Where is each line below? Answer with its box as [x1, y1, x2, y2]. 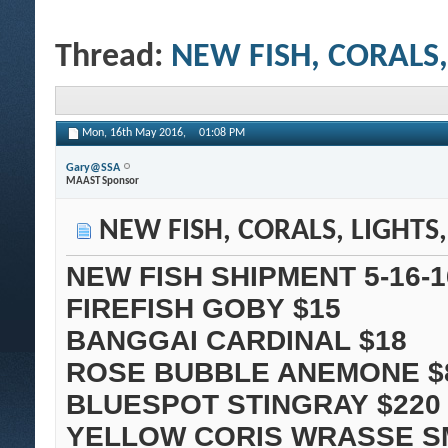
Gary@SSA [66, 161, 120, 174]
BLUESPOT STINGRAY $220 [66, 389, 441, 421]
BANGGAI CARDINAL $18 [66, 325, 407, 357]
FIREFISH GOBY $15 [66, 293, 341, 325]
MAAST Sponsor [66, 175, 139, 187]
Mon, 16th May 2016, [82, 127, 189, 140]
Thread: [55, 40, 171, 75]
